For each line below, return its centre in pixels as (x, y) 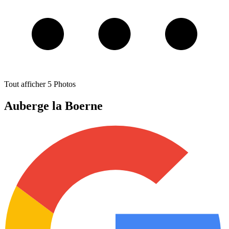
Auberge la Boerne (53, 106)
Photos (65, 84)
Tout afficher (25, 84)
